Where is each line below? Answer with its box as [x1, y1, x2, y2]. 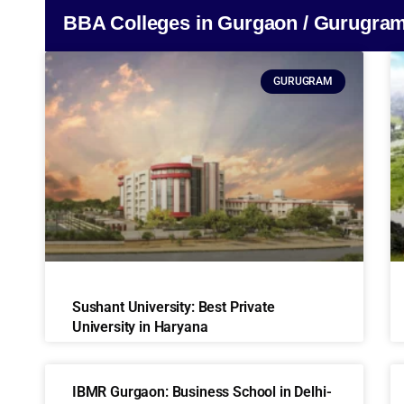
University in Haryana [72, 318, 208, 336]
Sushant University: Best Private [72, 298, 275, 317]
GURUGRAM [273, 75, 333, 88]
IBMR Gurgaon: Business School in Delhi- [72, 383, 332, 401]
